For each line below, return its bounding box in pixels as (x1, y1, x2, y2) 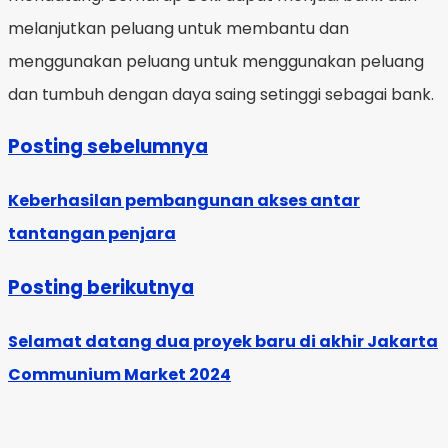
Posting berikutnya (8, 274, 194, 302)
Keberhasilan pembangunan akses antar (8, 188, 360, 212)
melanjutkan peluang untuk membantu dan (8, 16, 349, 40)
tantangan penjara (8, 221, 176, 245)
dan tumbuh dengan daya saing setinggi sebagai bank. (8, 82, 434, 106)
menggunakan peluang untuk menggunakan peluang (8, 49, 424, 73)
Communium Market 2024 (8, 363, 231, 387)
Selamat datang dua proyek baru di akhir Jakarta (8, 330, 438, 354)
